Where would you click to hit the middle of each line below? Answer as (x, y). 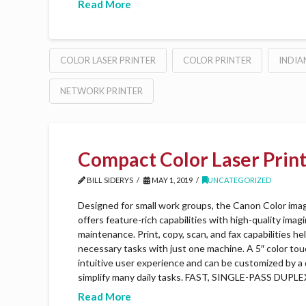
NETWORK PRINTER (101, 91)
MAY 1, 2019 (171, 180)
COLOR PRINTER (217, 60)
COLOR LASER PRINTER (108, 60)
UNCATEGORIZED (240, 180)
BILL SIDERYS (110, 180)
